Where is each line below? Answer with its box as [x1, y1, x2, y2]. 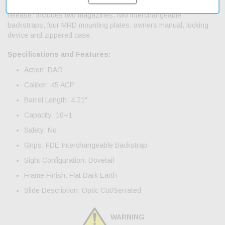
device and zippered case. [8, 31, 92, 40]
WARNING [110, 213, 145, 221]
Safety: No [24, 126, 57, 135]
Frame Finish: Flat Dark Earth [24, 171, 117, 180]
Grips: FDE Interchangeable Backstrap [24, 141, 147, 150]
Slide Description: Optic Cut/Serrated [24, 186, 141, 195]
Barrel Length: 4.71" [24, 96, 87, 104]
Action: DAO [24, 66, 63, 74]
